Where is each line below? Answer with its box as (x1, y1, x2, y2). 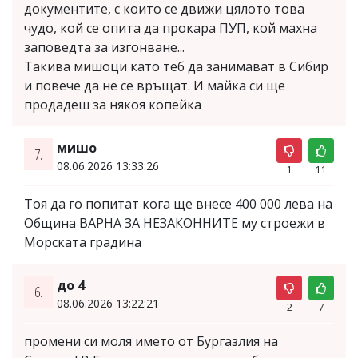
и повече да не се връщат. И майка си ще (24, 77, 285, 95)
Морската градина (24, 233, 141, 252)
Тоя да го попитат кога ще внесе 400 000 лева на (24, 195, 332, 213)
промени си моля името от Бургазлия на (24, 332, 278, 351)
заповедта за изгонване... (24, 38, 185, 57)
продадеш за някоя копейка (24, 96, 201, 114)
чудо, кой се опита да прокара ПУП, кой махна (24, 19, 317, 38)
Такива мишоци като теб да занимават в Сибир (24, 58, 328, 76)
